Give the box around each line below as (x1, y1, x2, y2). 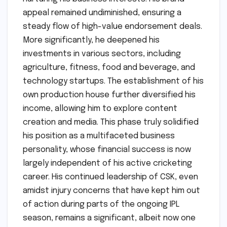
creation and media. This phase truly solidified (23, 118, 199, 127)
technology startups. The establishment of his (23, 77, 204, 86)
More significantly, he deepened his (23, 36, 160, 45)
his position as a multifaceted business (23, 132, 175, 141)
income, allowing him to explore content (23, 104, 177, 113)
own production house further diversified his (23, 91, 196, 100)
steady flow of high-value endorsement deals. (23, 22, 202, 31)
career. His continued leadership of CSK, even (23, 173, 198, 182)
